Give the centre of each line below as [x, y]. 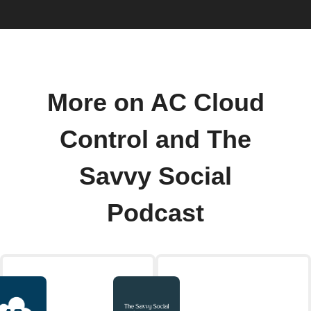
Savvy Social [155, 176]
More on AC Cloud [155, 102]
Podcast [155, 213]
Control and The [155, 139]
